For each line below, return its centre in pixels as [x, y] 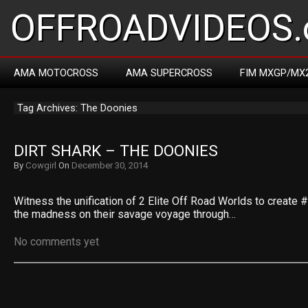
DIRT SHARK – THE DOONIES [116, 151]
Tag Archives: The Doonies [77, 108]
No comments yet [56, 242]
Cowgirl [41, 165]
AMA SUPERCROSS [169, 73]
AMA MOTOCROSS [56, 73]
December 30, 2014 [110, 165]
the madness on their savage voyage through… [125, 214]
